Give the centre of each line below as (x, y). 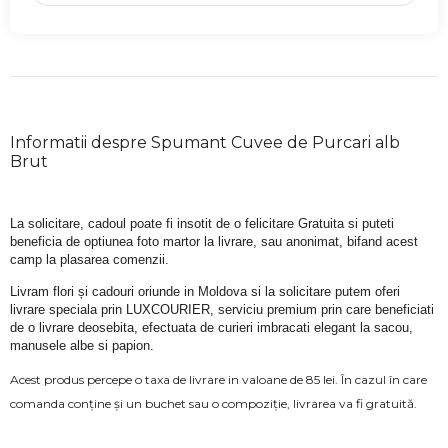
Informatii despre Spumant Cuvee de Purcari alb (205, 143)
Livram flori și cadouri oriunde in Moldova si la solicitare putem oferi (205, 291)
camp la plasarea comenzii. (89, 260)
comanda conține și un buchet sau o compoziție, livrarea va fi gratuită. (215, 404)
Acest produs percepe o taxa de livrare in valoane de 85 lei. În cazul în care (218, 380)
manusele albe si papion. (82, 345)
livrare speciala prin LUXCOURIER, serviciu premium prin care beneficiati (222, 309)
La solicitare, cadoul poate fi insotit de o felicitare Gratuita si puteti (202, 224)
